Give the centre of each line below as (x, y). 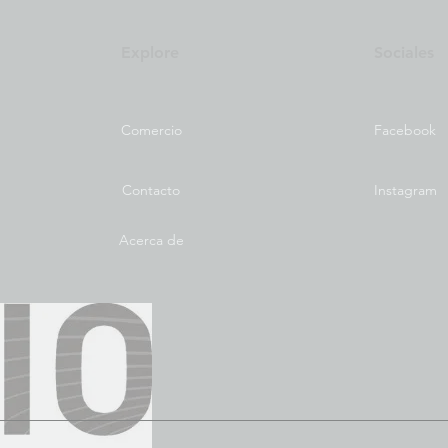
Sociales (404, 52)
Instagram (405, 190)
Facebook (405, 130)
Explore (150, 52)
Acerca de (151, 240)
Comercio (151, 130)
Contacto (151, 190)
